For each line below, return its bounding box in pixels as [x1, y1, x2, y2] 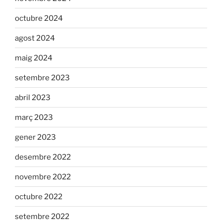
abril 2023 [15, 93, 51, 102]
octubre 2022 [15, 192, 62, 201]
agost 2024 [15, 33, 55, 43]
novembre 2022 [15, 172, 71, 181]
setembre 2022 [15, 212, 69, 221]
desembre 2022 [15, 152, 71, 162]
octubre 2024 [15, 13, 63, 23]
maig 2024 [15, 53, 53, 62]
